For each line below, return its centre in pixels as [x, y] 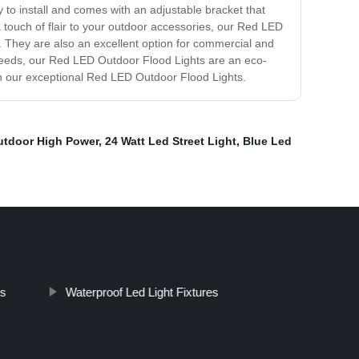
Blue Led [267, 141]
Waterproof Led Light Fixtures [142, 292]
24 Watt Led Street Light [171, 141]
